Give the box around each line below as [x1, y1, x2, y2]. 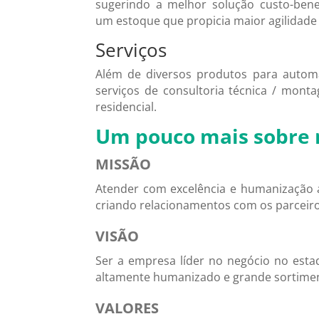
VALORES [95, 298, 159, 318]
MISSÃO [95, 154, 152, 174]
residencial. [95, 98, 157, 115]
